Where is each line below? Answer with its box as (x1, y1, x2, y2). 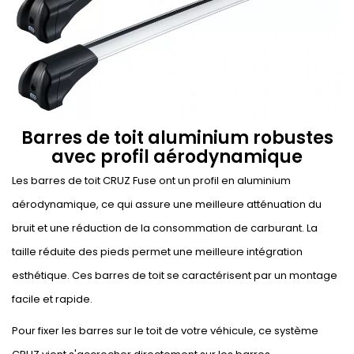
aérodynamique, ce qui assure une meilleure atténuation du (12, 197, 322, 213)
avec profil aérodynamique (51, 145, 303, 170)
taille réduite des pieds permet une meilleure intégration (12, 244, 303, 260)
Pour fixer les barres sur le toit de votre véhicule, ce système (12, 323, 318, 339)
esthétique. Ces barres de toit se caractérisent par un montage (12, 268, 337, 284)
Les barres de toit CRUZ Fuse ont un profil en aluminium (12, 173, 291, 189)
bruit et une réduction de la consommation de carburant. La (12, 220, 318, 236)
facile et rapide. (12, 292, 92, 307)
